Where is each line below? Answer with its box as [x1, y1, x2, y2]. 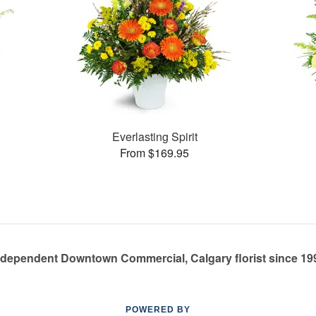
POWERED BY [126, 305, 190, 315]
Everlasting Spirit [111, 128, 197, 145]
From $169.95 [120, 144, 190, 161]
